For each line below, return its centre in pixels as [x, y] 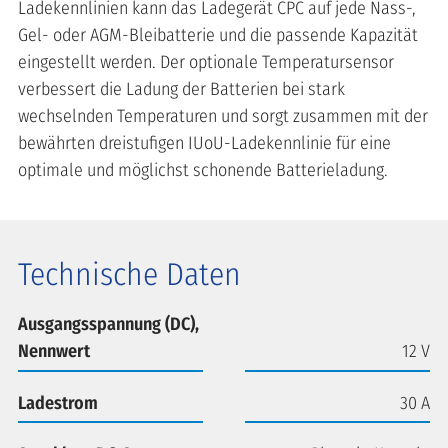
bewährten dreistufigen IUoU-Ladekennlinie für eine [204, 143]
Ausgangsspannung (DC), [108, 324]
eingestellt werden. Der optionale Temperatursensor [206, 62]
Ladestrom [58, 402]
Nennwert [54, 351]
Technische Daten [129, 275]
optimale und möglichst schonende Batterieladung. [203, 170]
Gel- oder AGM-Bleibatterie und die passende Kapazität [218, 35]
